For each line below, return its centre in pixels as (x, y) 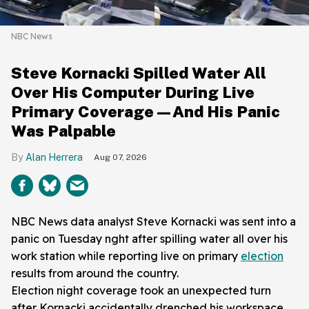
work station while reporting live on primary (126, 256)
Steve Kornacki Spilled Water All (139, 72)
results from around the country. (95, 273)
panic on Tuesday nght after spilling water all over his (149, 238)
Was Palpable (63, 130)
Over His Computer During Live (133, 92)
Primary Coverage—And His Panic (146, 111)
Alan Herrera (54, 157)
